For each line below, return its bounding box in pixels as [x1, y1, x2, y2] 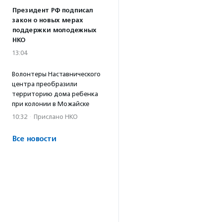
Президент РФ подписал [12, 6, 93, 14]
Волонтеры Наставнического [12, 70, 101, 78]
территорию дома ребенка [12, 90, 98, 98]
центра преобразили [12, 80, 77, 88]
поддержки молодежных [12, 26, 96, 34]
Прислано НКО [34, 113, 78, 120]
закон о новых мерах [12, 16, 83, 24]
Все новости [12, 134, 56, 144]
